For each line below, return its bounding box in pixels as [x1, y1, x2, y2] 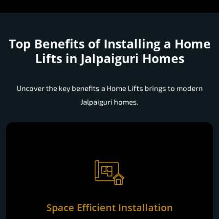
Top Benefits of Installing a [8, 35, 175, 52]
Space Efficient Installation [46, 200, 173, 214]
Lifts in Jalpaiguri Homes [35, 50, 184, 67]
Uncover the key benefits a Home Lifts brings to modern [16, 84, 203, 93]
